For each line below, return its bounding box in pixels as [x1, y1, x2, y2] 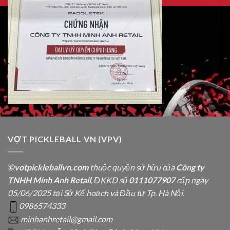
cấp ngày [177, 175, 208, 185]
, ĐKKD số [91, 175, 129, 185]
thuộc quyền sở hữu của [88, 162, 176, 172]
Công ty [176, 162, 204, 172]
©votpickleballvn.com [8, 162, 88, 172]
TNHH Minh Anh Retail [8, 175, 91, 185]
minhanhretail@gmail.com [19, 214, 112, 224]
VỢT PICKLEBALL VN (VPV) [8, 134, 122, 144]
